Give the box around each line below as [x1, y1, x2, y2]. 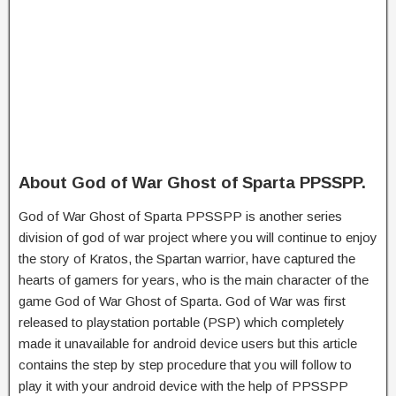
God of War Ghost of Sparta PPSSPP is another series [19, 208, 342, 224]
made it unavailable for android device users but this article [19, 335, 357, 351]
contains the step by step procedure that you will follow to [19, 356, 352, 372]
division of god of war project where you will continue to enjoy [19, 229, 377, 245]
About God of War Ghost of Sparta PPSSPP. [19, 172, 366, 192]
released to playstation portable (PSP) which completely [19, 314, 345, 330]
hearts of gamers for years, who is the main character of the [19, 271, 369, 287]
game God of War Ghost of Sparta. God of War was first [19, 293, 346, 308]
